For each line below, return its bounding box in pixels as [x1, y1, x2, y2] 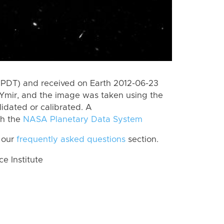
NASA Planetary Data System [23, 115, 142, 123]
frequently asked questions [16, 135, 125, 144]
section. [125, 135, 158, 144]
